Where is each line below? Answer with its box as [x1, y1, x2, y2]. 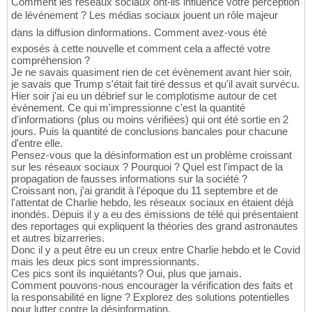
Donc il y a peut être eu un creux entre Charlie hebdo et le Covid [11, 244, 300, 256]
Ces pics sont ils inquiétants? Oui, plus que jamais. [11, 267, 242, 280]
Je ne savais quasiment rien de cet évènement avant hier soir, [11, 66, 292, 79]
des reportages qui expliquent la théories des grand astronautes [11, 220, 298, 233]
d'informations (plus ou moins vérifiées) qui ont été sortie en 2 [11, 114, 288, 126]
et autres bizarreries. [11, 232, 104, 244]
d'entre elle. [11, 137, 63, 150]
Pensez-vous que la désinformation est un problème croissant [11, 149, 292, 162]
